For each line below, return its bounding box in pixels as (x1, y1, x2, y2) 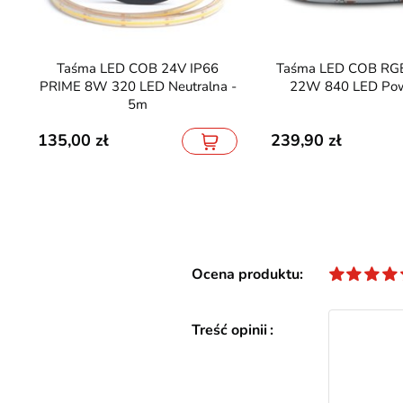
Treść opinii (191, 320, 267, 341)
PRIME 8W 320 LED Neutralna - (39, 77, 237, 96)
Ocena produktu (191, 264, 300, 285)
